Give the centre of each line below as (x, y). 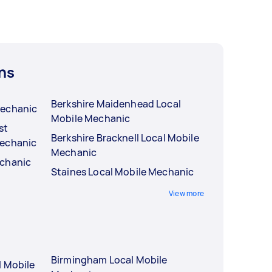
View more (186, 193)
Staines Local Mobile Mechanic (123, 172)
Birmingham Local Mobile (109, 260)
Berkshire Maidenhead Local (116, 104)
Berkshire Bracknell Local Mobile (125, 138)
